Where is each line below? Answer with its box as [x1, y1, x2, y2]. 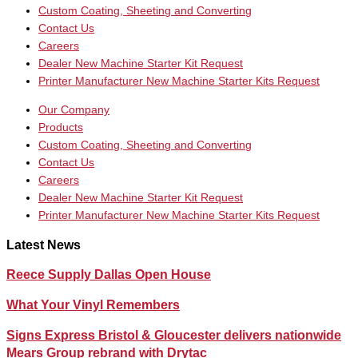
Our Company [38, 103, 109, 116]
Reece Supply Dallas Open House [6, 267, 211, 281]
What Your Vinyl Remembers [6, 297, 180, 312]
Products [38, 121, 83, 133]
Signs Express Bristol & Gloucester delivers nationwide [6, 328, 341, 342]
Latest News [6, 237, 81, 252]
